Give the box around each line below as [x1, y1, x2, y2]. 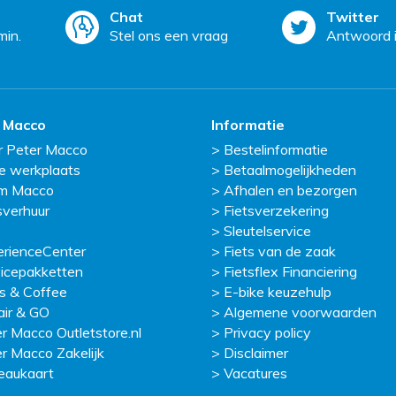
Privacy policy [224, 324, 311, 342]
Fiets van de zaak [224, 242, 336, 261]
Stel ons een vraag [110, 27, 228, 45]
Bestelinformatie [224, 141, 328, 159]
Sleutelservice [224, 222, 311, 240]
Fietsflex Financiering [224, 263, 357, 281]
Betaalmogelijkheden [224, 161, 356, 179]
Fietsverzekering [224, 202, 329, 220]
